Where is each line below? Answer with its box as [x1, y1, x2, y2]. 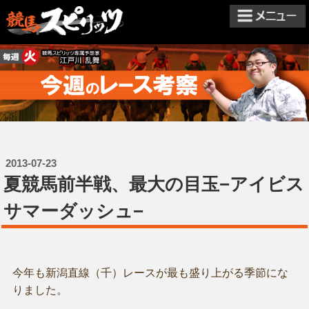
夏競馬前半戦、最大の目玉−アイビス [3, 173, 304, 195]
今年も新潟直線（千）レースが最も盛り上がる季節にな [12, 266, 288, 279]
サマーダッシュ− [3, 200, 143, 221]
